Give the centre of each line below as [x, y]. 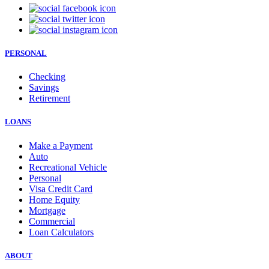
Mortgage [47, 210]
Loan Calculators [61, 232]
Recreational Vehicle [68, 167]
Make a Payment [61, 145]
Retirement [50, 98]
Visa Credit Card [61, 189]
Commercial [52, 221]
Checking [47, 77]
